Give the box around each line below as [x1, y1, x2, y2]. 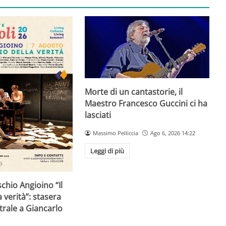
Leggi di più [90, 146, 124, 156]
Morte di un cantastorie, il [85, 86, 183, 97]
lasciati [85, 109, 111, 121]
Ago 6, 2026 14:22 [150, 129, 195, 137]
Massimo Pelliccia [93, 129, 139, 137]
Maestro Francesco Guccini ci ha [85, 97, 208, 109]
